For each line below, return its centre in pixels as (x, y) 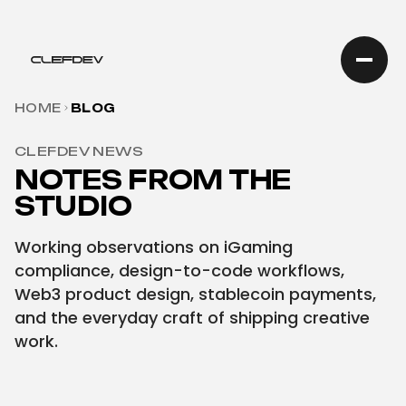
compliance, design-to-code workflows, (179, 271)
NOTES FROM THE (153, 180)
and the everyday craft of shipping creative (192, 318)
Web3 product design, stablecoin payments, (195, 294)
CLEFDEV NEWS (79, 151)
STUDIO (73, 206)
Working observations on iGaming (154, 247)
